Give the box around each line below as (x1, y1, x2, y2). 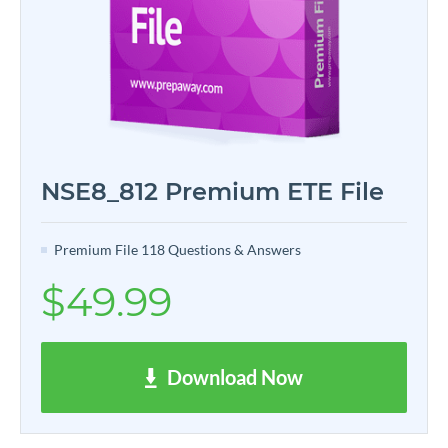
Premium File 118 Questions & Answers (54, 240, 301, 258)
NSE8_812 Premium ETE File (41, 176, 384, 206)
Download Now (167, 364, 303, 389)
